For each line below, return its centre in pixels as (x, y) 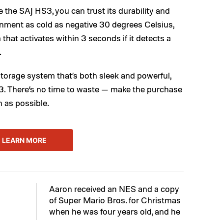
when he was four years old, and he (115, 211)
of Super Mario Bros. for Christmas (115, 200)
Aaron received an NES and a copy (114, 189)
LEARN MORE (24, 140)
